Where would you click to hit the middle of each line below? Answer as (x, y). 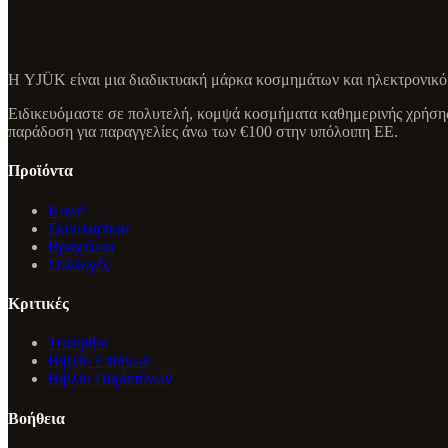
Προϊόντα (40, 171)
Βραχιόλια (81, 246)
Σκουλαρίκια (88, 228)
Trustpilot (78, 343)
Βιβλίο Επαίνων (99, 361)
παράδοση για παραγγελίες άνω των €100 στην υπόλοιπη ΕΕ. (203, 132)
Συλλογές (78, 264)
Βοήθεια (36, 418)
